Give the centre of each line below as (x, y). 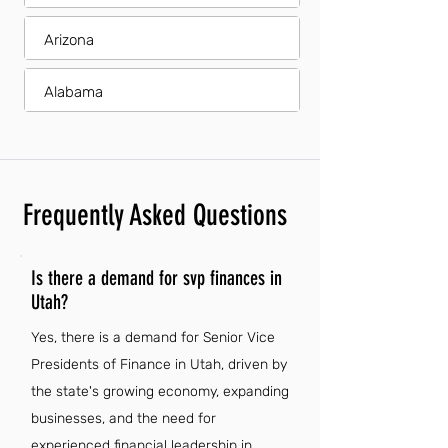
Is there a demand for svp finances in (156, 278)
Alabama (73, 92)
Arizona (69, 40)
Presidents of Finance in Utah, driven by (159, 364)
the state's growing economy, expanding (160, 391)
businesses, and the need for (123, 418)
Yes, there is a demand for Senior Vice (153, 337)
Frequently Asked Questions (155, 215)
